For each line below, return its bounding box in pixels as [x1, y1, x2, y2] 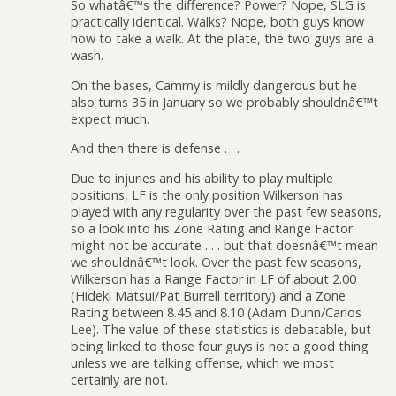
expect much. [71, 110, 149, 127]
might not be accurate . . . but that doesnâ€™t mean [71, 236, 378, 254]
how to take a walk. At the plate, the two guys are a [71, 30, 374, 48]
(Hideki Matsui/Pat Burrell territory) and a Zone [71, 286, 346, 304]
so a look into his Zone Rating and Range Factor [71, 219, 353, 237]
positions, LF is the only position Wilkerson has [71, 186, 343, 203]
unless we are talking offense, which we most [71, 354, 334, 371]
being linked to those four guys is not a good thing [71, 337, 369, 354]
